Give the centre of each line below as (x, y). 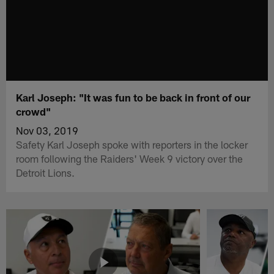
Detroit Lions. (46, 172)
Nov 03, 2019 (47, 130)
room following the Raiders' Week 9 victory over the (130, 158)
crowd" (34, 111)
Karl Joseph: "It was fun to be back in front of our (133, 97)
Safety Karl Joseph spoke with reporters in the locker (132, 144)
